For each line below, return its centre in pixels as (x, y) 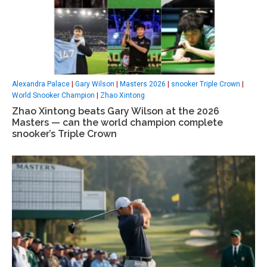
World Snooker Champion (53, 96)
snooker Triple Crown (206, 84)
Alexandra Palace (41, 84)
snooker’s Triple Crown (64, 134)
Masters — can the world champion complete (117, 123)
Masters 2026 (143, 84)
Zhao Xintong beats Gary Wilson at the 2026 (116, 111)
